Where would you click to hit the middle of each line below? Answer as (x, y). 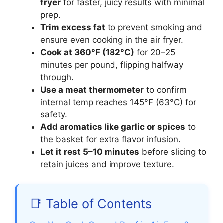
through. (57, 77)
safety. (54, 115)
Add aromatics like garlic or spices (113, 127)
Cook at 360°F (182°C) (87, 53)
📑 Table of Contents (91, 203)
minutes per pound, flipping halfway (112, 65)
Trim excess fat (73, 28)
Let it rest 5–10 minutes (90, 152)
